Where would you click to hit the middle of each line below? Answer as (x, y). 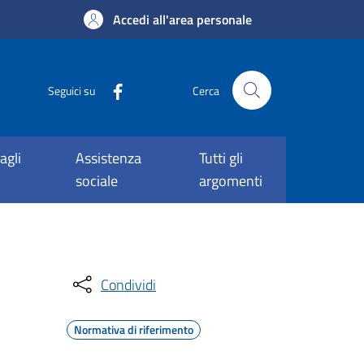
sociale (96, 181)
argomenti (230, 181)
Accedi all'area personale (182, 19)
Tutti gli (221, 158)
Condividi (128, 284)
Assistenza (108, 158)
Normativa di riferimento (134, 329)
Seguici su (71, 90)
